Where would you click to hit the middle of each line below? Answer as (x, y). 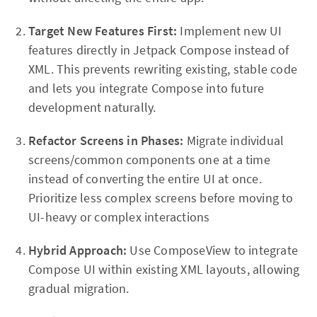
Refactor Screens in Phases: (108, 141)
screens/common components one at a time (149, 160)
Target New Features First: (104, 31)
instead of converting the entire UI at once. (145, 179)
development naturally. (92, 108)
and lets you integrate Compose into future (146, 88)
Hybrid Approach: (79, 250)
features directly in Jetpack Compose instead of (159, 50)
